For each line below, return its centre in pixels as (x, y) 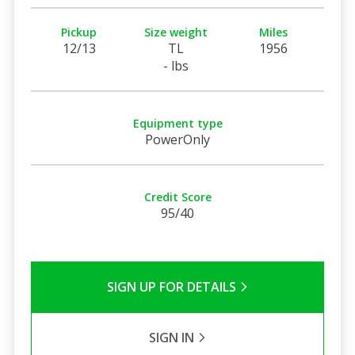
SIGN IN (173, 337)
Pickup (79, 32)
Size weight (176, 32)
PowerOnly (177, 139)
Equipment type (177, 123)
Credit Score (177, 197)
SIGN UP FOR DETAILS (173, 286)
